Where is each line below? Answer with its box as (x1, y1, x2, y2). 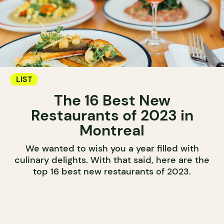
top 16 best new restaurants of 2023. (33, 165, 191, 178)
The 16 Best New (53, 90, 170, 110)
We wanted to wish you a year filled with (25, 142, 199, 155)
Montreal (79, 120, 144, 140)
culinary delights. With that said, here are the (14, 154, 209, 166)
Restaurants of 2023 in (30, 105, 193, 125)
